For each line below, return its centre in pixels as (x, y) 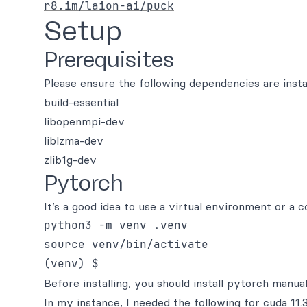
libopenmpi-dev (84, 121)
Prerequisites (109, 60)
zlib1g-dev (70, 160)
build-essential (81, 102)
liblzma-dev (74, 140)
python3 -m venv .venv (116, 225)
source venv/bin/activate (126, 244)
